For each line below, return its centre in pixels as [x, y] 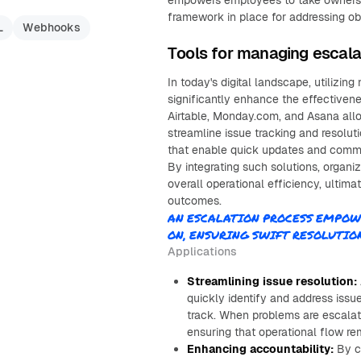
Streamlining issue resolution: [272, 281]
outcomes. [195, 201]
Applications [202, 251]
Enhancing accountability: [260, 349]
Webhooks [52, 27]
